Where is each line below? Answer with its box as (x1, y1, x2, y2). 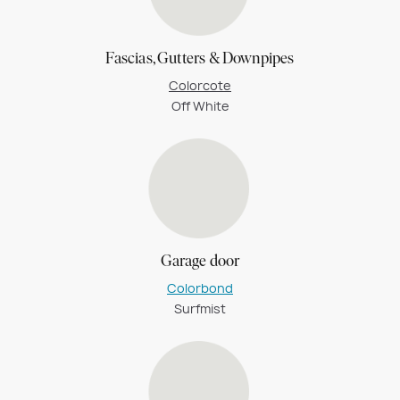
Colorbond (167, 279, 233, 298)
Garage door (160, 254, 240, 271)
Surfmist (174, 300, 226, 319)
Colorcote (169, 76, 231, 95)
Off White (171, 96, 229, 115)
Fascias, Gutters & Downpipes (105, 50, 295, 68)
